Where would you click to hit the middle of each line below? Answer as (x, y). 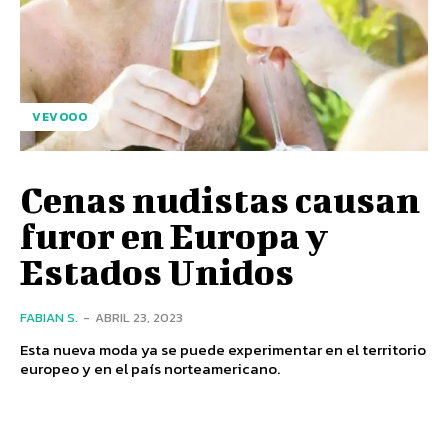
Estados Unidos (157, 270)
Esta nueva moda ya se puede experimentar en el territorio (223, 349)
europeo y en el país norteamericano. (150, 368)
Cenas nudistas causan (220, 198)
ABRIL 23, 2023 (139, 317)
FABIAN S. (49, 317)
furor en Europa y (174, 234)
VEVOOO (59, 116)
